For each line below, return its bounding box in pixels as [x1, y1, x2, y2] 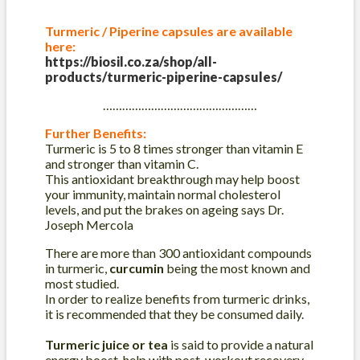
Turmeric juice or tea [45, 337, 170, 353]
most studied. [45, 276, 119, 292]
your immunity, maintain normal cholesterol [45, 186, 280, 202]
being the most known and [164, 260, 310, 276]
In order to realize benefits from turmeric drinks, [45, 291, 309, 307]
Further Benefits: [45, 125, 146, 141]
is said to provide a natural [170, 337, 313, 353]
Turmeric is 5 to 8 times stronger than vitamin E [45, 141, 303, 157]
